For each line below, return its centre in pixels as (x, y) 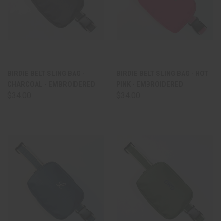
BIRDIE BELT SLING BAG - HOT (162, 74)
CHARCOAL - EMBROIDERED (51, 84)
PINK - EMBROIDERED (150, 84)
